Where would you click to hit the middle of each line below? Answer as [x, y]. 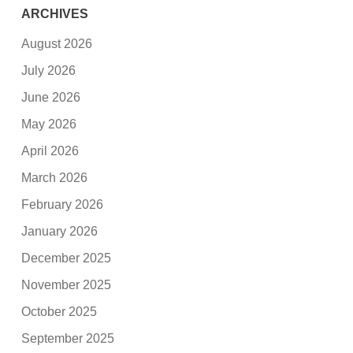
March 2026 [55, 177]
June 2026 [51, 97]
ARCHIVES [55, 14]
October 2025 [59, 311]
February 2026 [63, 204]
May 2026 [49, 124]
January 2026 [60, 231]
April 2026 [50, 150]
